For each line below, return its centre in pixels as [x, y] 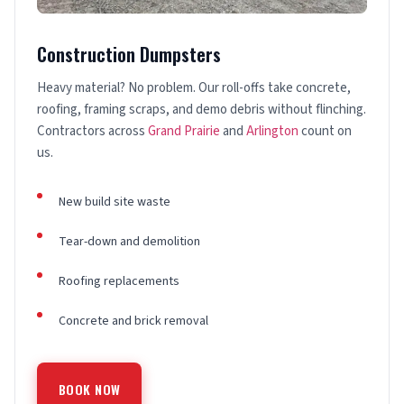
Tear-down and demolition [129, 242]
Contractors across [92, 132]
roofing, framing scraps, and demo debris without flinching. [202, 110]
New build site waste [115, 202]
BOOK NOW [90, 390]
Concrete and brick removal [133, 321]
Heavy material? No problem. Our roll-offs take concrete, [194, 88]
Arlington [272, 132]
